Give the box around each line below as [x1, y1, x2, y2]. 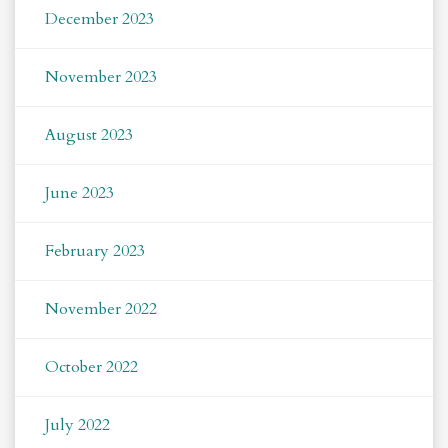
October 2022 [45, 356, 138, 379]
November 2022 [45, 298, 157, 321]
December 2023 [45, 8, 154, 31]
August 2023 [45, 124, 133, 147]
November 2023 [45, 66, 157, 89]
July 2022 [45, 414, 110, 437]
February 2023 [45, 240, 145, 263]
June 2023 [45, 182, 114, 205]
